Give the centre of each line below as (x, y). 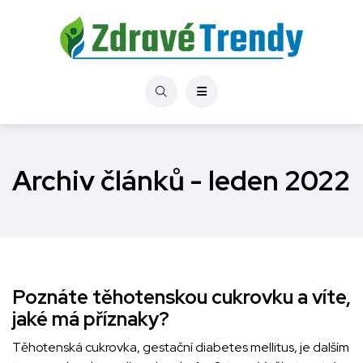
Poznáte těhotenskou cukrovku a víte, (181, 297)
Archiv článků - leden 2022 (181, 180)
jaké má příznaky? (91, 319)
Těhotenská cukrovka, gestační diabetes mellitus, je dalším (181, 347)
